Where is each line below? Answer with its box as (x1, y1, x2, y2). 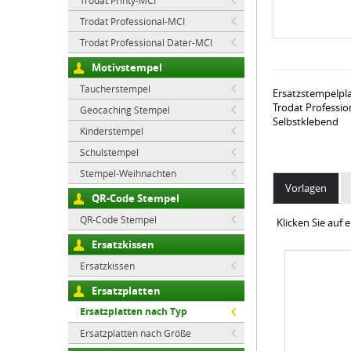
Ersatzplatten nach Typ (80, 305, 187, 318)
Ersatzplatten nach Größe (80, 327, 191, 339)
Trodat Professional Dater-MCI (80, 36, 212, 49)
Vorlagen (285, 181, 327, 195)
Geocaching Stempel (80, 103, 170, 116)
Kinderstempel (80, 125, 143, 137)
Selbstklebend (273, 114, 338, 128)
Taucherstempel (80, 82, 150, 95)
